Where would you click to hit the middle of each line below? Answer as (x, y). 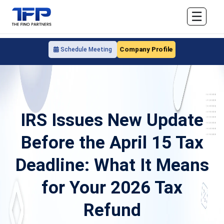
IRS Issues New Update (112, 120)
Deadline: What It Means (112, 165)
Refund (112, 210)
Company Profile (146, 49)
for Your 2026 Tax (112, 187)
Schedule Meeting (85, 49)
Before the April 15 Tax (112, 142)
